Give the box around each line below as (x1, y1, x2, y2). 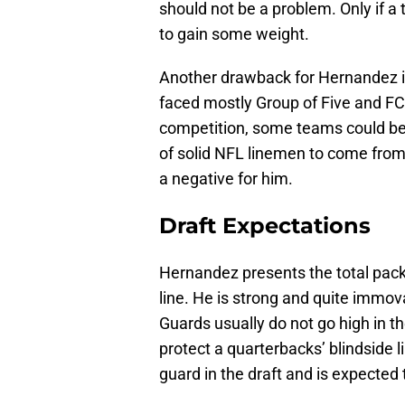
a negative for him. (159, 169, 293, 189)
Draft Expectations (159, 212, 371, 240)
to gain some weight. (159, 24, 309, 44)
